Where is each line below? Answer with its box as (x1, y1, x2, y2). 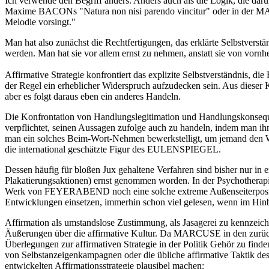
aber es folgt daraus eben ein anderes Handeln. (5, 91, 181, 101)
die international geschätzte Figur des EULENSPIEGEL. (5, 144, 221, 154)
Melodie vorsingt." (5, 16, 76, 27)
